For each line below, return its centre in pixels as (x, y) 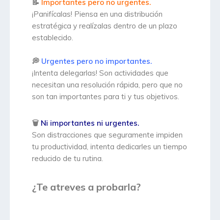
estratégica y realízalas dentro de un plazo (105, 26)
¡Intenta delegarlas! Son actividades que (100, 73)
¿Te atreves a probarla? (86, 187)
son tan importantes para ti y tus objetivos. (106, 96)
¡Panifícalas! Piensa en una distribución (97, 14)
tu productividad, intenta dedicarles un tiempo (110, 146)
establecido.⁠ (53, 37)
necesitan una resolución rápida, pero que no (107, 84)
